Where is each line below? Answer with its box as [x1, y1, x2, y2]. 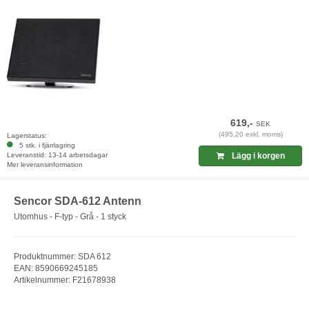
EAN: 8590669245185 [14, 263, 98, 273]
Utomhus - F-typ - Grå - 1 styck [14, 211, 126, 221]
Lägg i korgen [229, 151, 285, 161]
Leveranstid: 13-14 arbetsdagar [7, 151, 108, 159]
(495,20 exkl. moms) [218, 130, 283, 139]
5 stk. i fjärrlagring [15, 141, 75, 150]
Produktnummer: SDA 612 [14, 251, 111, 261]
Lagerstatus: [7, 132, 47, 140]
